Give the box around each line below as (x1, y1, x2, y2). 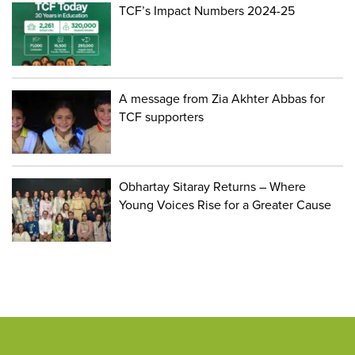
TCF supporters (119, 109, 204, 125)
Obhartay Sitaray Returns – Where (119, 178, 307, 195)
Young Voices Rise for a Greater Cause (119, 197, 332, 213)
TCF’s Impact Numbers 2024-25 (119, 2, 296, 19)
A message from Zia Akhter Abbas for (119, 90, 326, 107)
